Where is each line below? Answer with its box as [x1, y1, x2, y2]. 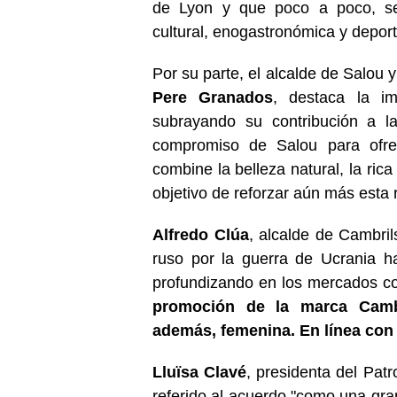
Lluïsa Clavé [152, 362, 247, 381]
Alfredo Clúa [152, 225, 249, 244]
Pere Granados [152, 88, 274, 106]
